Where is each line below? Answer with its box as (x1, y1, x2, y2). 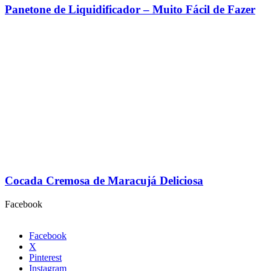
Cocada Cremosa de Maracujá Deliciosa (5, 174, 203, 188)
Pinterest (29, 252, 62, 263)
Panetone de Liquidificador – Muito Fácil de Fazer (5, 2, 255, 16)
